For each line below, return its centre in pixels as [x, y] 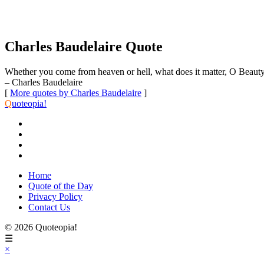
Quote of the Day [61, 186]
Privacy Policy [55, 196]
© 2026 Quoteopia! [41, 227]
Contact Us [49, 207]
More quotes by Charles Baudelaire [76, 93]
